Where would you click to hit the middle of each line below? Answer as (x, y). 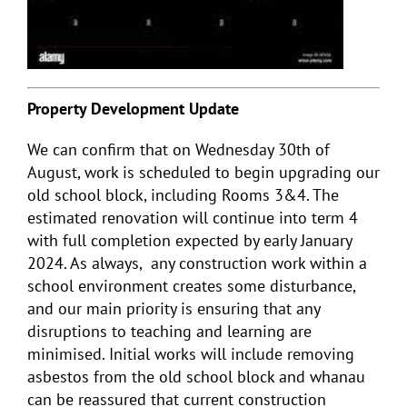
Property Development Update (133, 108)
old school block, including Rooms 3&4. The (183, 194)
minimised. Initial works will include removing (191, 353)
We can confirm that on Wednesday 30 (162, 149)
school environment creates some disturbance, (191, 285)
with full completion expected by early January (189, 240)
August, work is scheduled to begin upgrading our (203, 172)
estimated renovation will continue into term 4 (193, 217)
